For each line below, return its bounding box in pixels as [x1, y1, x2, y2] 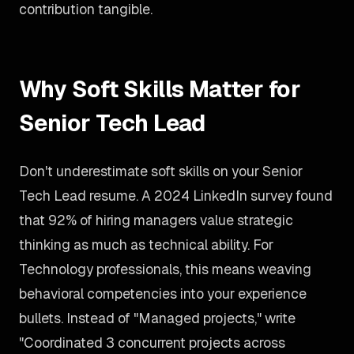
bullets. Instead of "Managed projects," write [19, 309, 296, 327]
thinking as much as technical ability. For [19, 235, 273, 254]
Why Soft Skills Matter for [19, 74, 301, 104]
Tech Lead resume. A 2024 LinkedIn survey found [19, 186, 333, 205]
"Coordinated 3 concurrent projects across [19, 333, 285, 352]
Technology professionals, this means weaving [19, 260, 311, 278]
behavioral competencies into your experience [19, 284, 307, 303]
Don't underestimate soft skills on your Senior [19, 162, 303, 180]
